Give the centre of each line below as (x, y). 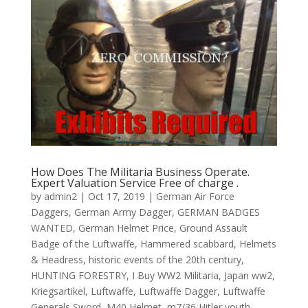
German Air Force (195, 197)
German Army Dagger (123, 212)
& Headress (57, 260)
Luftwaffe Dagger (178, 291)
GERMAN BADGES (218, 212)
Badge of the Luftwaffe (82, 244)
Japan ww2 (248, 276)
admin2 (60, 197)
